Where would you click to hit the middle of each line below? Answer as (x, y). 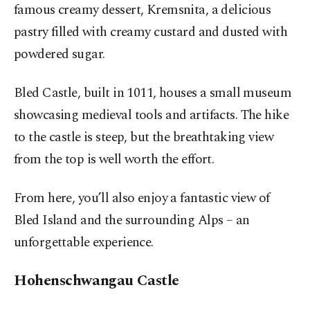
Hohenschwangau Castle (97, 280)
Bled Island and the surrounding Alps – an (132, 220)
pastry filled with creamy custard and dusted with (151, 32)
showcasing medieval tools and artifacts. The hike (152, 115)
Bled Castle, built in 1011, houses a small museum (153, 93)
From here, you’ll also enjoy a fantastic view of (142, 198)
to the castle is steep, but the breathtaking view (144, 137)
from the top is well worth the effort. (114, 159)
